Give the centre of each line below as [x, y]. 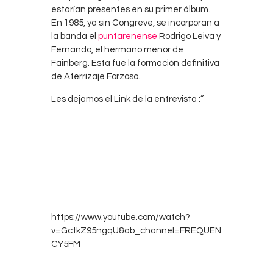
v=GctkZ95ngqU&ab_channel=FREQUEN [136, 231]
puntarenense [128, 36]
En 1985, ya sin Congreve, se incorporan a [135, 23]
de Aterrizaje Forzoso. [96, 76]
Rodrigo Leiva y [189, 36]
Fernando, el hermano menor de [117, 49]
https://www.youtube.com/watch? [121, 218]
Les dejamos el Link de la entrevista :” [127, 99]
